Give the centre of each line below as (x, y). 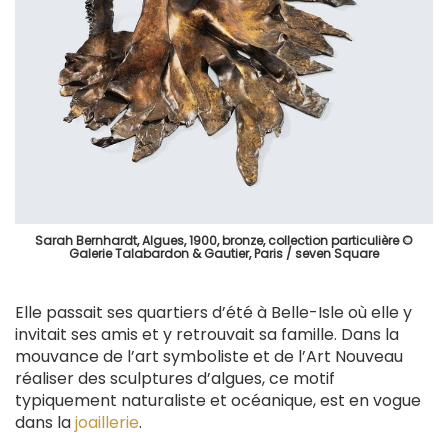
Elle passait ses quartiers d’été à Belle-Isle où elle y (213, 313)
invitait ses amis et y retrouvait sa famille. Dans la (207, 335)
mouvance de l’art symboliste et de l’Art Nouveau (209, 357)
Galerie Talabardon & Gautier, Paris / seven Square (224, 254)
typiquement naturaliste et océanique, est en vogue (218, 401)
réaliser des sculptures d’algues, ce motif (175, 379)
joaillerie (107, 423)
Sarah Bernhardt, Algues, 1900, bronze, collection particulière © (224, 241)
